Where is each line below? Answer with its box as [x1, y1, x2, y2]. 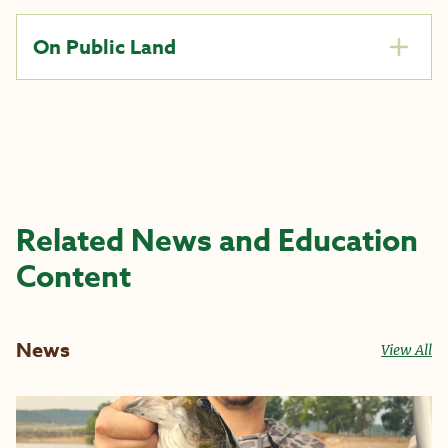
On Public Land [33, 33, 176, 60]
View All [381, 341, 432, 359]
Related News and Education [16, 220, 418, 263]
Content [16, 256, 131, 299]
